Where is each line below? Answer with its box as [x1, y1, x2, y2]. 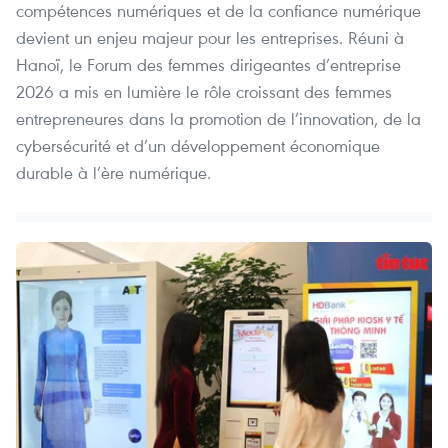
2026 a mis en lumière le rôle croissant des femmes [16, 80, 392, 104]
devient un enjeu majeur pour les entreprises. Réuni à [16, 26, 404, 50]
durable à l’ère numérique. [16, 161, 211, 185]
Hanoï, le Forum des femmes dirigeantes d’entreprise [16, 53, 401, 77]
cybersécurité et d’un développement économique [16, 134, 380, 158]
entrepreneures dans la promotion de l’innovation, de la [16, 107, 421, 131]
